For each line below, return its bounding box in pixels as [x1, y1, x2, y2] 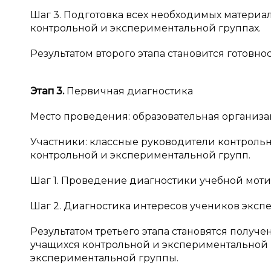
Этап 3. [30, 85, 67, 97]
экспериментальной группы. [30, 252, 178, 264]
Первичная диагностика [67, 85, 193, 97]
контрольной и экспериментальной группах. [30, 22, 261, 34]
